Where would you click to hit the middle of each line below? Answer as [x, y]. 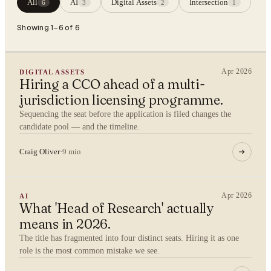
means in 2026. [65, 224]
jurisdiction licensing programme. [121, 100]
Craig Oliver [40, 152]
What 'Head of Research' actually [116, 208]
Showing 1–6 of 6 [48, 28]
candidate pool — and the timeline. [80, 127]
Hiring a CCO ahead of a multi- [112, 84]
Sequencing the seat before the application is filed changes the [125, 114]
